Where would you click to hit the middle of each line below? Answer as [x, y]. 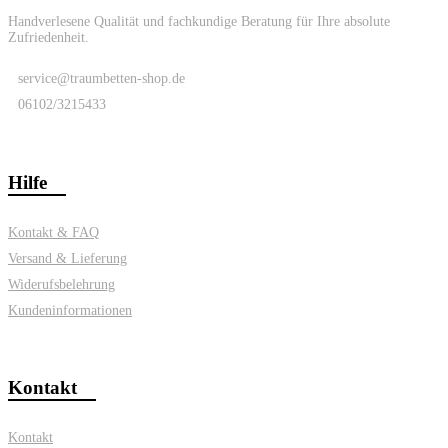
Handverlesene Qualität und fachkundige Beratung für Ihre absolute [199, 22]
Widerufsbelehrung [61, 284]
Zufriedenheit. [48, 38]
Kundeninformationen [70, 310]
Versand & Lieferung [67, 258]
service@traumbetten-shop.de [101, 79]
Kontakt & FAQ [53, 232]
